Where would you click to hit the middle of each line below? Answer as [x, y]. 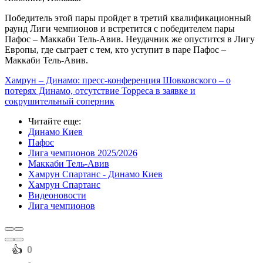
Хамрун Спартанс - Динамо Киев [95, 174]
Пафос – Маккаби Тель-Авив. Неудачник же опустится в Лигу [130, 39]
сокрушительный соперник [60, 102]
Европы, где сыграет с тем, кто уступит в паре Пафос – [115, 50]
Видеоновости [57, 195]
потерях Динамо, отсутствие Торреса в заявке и [100, 91]
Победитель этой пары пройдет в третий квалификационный [128, 18]
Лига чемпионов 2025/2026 [83, 153]
